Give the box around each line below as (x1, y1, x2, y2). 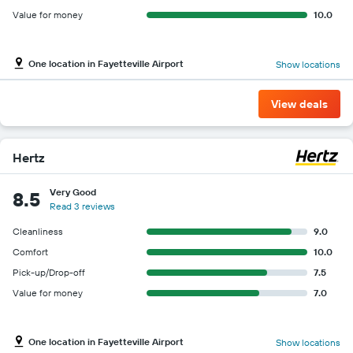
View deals (271, 96, 328, 111)
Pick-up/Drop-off (13, 266, 85, 278)
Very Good (50, 185, 96, 198)
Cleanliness (13, 225, 63, 237)
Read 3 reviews (50, 199, 115, 212)
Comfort (13, 245, 48, 258)
